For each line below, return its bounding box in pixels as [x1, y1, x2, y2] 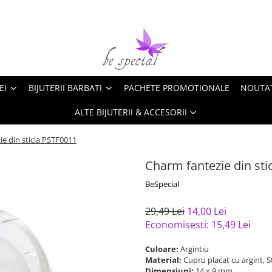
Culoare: [145, 243, 180, 254]
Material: [145, 254, 183, 265]
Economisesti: [145, 218, 211, 231]
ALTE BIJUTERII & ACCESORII [74, 106, 187, 118]
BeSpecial [145, 178, 179, 189]
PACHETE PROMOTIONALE [124, 82, 229, 93]
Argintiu [180, 243, 211, 254]
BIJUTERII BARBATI [29, 82, 102, 93]
